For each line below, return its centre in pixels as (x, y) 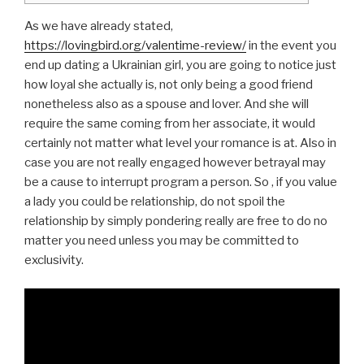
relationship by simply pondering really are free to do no (176, 221)
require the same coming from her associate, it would (170, 124)
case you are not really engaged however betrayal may (175, 163)
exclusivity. (54, 260)
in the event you (291, 46)
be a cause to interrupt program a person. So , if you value (181, 182)
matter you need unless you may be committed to (162, 241)
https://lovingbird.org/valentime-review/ (135, 46)
